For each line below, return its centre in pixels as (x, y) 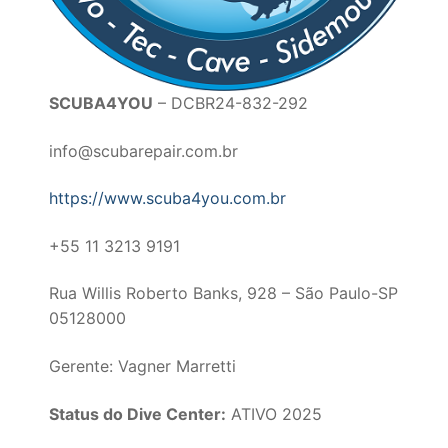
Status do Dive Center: (138, 413)
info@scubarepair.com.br (144, 150)
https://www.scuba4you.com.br (168, 198)
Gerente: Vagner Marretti (143, 366)
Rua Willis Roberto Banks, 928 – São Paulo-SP (224, 293)
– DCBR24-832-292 (231, 102)
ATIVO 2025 (274, 413)
